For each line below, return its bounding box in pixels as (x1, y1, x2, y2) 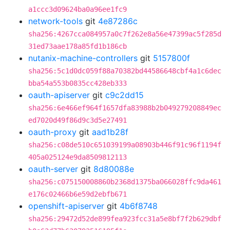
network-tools (28, 16, 83, 26)
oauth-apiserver (28, 90, 90, 100)
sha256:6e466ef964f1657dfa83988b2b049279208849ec (28, 104, 221, 112)
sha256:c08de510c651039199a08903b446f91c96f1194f (28, 141, 221, 149)
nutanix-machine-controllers (28, 53, 138, 63)
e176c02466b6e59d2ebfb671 (28, 190, 127, 198)
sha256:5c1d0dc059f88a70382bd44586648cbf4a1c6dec (28, 67, 221, 75)
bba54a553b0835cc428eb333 (28, 79, 127, 87)
